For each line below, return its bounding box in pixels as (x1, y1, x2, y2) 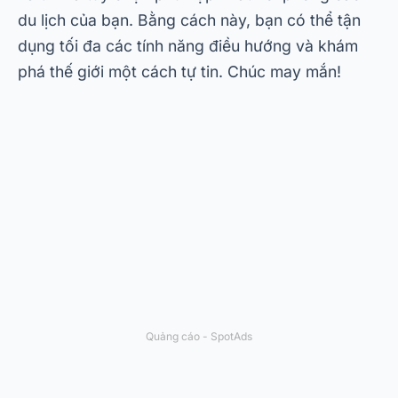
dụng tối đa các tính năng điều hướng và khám (18, 36, 358, 56)
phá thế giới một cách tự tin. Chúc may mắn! (18, 62, 341, 82)
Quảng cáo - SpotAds (146, 330, 252, 344)
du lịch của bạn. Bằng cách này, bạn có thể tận (18, 11, 361, 30)
